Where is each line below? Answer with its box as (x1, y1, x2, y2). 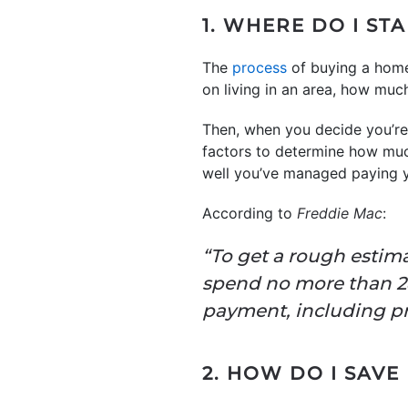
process (232, 57, 287, 76)
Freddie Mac (297, 203, 382, 222)
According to (202, 203, 297, 222)
